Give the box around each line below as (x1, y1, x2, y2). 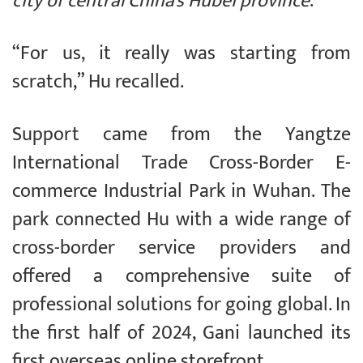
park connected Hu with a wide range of (12, 203, 351, 237)
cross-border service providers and (12, 232, 351, 265)
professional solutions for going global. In (12, 288, 351, 322)
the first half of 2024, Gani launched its (12, 317, 351, 350)
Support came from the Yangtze (12, 118, 351, 152)
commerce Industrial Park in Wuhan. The (12, 175, 351, 208)
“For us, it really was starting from (12, 37, 351, 70)
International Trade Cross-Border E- (12, 147, 351, 180)
